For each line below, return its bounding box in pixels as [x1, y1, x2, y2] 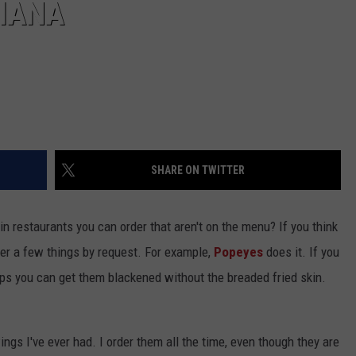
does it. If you [263, 244, 339, 261]
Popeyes [214, 244, 263, 261]
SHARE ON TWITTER [151, 164, 245, 177]
